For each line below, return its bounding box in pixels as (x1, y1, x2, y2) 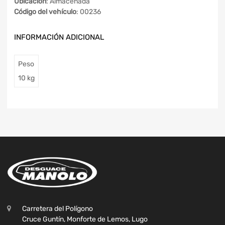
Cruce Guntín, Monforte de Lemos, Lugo (22, 215, 148, 224)
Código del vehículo (14, 8, 76, 17)
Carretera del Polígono (22, 204, 93, 213)
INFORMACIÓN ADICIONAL (14, 33, 104, 42)
